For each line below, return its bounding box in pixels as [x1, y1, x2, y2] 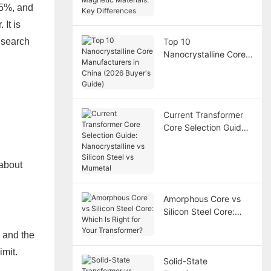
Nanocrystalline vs [163, 134, 236, 145]
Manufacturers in [163, 61, 230, 72]
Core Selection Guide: [163, 122, 249, 132]
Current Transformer [163, 109, 243, 120]
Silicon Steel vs [163, 147, 223, 158]
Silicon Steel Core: [163, 206, 235, 217]
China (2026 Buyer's [163, 74, 243, 85]
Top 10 [163, 36, 191, 47]
